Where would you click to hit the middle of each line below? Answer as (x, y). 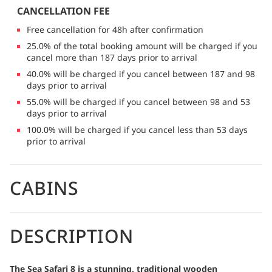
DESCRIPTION (72, 236)
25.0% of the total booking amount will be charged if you (142, 46)
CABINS (44, 188)
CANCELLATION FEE (63, 11)
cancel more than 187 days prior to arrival (112, 57)
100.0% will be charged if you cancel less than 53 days (137, 129)
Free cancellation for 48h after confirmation (115, 29)
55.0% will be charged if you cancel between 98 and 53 (138, 101)
